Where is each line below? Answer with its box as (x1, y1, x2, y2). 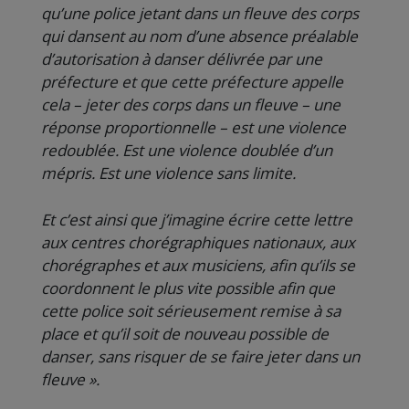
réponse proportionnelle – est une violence (41, 117, 346, 138)
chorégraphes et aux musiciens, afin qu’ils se (41, 255, 355, 276)
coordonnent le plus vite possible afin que (41, 278, 335, 299)
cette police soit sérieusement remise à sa (41, 300, 341, 321)
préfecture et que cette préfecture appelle (41, 71, 343, 92)
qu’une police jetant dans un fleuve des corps (41, 3, 359, 24)
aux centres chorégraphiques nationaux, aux (41, 232, 355, 253)
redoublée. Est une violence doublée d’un (41, 140, 332, 161)
